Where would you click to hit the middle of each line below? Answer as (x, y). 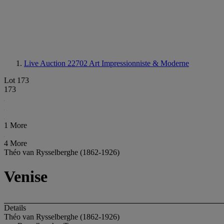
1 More (15, 125)
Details (15, 207)
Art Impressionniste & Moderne (139, 63)
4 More (15, 143)
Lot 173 (16, 80)
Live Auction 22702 (56, 63)
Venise (26, 177)
